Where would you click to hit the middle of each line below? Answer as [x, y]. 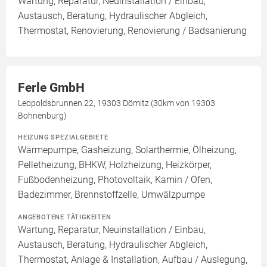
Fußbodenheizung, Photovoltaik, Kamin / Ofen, [115, 180]
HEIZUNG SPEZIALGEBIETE [63, 137]
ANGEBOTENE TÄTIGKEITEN [65, 217]
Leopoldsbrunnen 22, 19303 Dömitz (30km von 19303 [117, 103]
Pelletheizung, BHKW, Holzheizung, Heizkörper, [115, 165]
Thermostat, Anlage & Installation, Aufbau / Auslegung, [133, 260]
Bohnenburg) [42, 116]
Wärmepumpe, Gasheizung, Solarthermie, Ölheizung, [127, 150]
